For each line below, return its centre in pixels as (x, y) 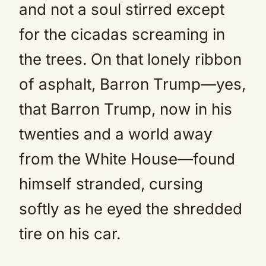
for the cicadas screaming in (122, 34)
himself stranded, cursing (111, 184)
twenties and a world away (116, 134)
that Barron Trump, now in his (126, 109)
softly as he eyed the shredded (131, 209)
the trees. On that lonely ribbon (130, 59)
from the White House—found (127, 159)
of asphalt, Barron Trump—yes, (132, 84)
